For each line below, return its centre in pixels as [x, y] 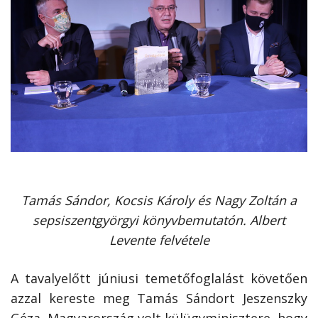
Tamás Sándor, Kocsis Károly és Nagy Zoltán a [159, 200]
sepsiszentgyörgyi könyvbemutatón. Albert [159, 220]
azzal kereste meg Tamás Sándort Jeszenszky [159, 298]
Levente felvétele [159, 240]
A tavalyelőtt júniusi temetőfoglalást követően [159, 278]
